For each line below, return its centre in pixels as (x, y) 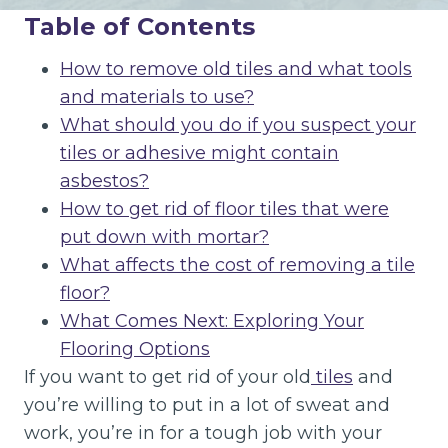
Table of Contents (139, 26)
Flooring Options (135, 349)
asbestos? (104, 181)
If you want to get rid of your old (167, 377)
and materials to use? (157, 97)
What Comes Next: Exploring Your (212, 321)
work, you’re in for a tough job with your (203, 433)
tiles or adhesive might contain (199, 153)
